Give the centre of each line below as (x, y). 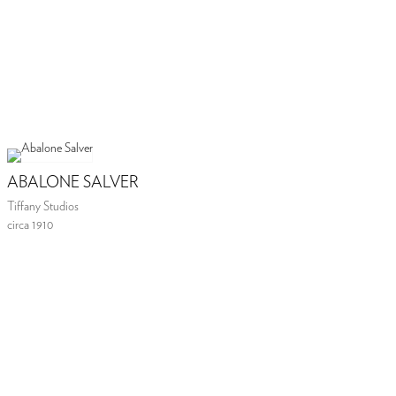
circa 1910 (30, 226)
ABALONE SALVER (73, 183)
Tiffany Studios (43, 207)
